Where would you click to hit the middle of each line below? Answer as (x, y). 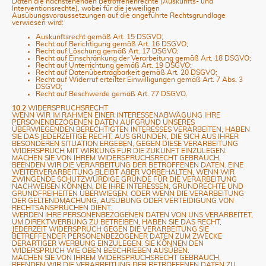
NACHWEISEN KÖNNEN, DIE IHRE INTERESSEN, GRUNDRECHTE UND (128, 186)
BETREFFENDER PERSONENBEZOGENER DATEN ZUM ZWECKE (117, 236)
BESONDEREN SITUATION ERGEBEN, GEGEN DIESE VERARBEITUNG (125, 144)
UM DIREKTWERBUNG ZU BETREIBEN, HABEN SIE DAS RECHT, (117, 222)
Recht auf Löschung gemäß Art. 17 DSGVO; (107, 51)
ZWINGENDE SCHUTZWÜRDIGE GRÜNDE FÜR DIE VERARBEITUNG (124, 179)
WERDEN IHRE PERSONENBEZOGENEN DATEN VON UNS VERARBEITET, (132, 215)
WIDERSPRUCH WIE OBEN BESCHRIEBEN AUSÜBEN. (101, 251)
